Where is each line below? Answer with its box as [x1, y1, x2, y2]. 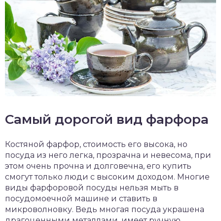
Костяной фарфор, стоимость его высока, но [5, 140, 187, 149]
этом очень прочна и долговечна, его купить [5, 161, 191, 171]
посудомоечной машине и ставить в [5, 194, 157, 204]
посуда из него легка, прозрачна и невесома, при [5, 150, 211, 160]
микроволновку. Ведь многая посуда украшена [5, 205, 204, 215]
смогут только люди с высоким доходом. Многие [5, 172, 210, 182]
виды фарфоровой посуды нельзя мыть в [5, 183, 179, 193]
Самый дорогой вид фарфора [5, 111, 209, 128]
